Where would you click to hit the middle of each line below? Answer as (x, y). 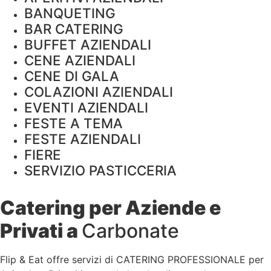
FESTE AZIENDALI (83, 139)
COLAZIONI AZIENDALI (99, 92)
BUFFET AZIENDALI (88, 45)
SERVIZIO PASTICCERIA (100, 171)
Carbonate (130, 231)
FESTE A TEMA (73, 123)
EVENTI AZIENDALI (86, 108)
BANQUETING (70, 13)
